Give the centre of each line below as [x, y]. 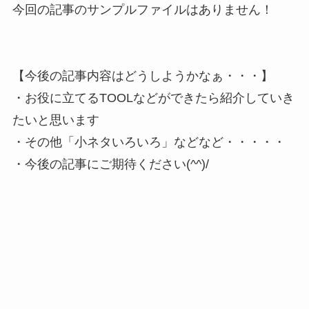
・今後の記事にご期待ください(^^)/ [110, 164]
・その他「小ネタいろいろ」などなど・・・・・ [149, 142]
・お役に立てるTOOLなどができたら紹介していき [153, 98]
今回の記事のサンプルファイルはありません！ [142, 9]
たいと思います [56, 120]
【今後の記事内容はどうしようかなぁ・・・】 [142, 76]
